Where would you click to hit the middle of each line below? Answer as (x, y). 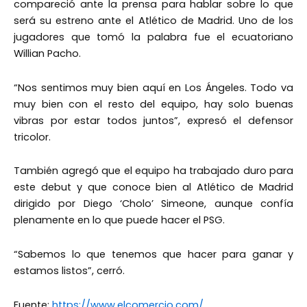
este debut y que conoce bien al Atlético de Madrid (153, 187)
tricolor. (32, 137)
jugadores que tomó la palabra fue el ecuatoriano (153, 37)
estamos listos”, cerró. (69, 271)
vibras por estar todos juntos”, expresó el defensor (153, 120)
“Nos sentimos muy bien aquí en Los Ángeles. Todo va (153, 87)
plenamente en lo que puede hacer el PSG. (119, 220)
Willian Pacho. (47, 54)
